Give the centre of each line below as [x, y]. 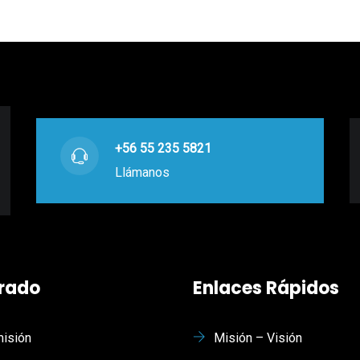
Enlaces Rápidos [266, 288]
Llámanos [142, 173]
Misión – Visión [258, 338]
